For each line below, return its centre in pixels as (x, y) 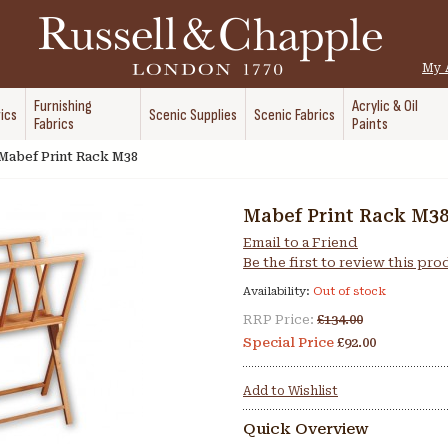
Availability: (278, 291)
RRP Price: (278, 319)
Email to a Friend (300, 242)
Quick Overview (306, 429)
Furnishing (63, 106)
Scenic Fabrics (294, 115)
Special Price (288, 342)
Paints (370, 124)
